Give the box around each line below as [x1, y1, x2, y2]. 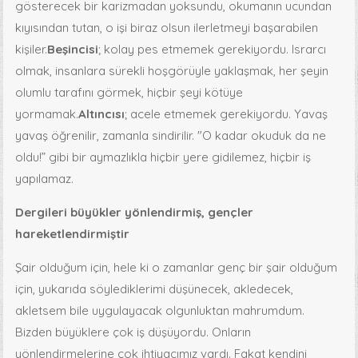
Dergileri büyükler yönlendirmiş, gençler [15, 204, 254, 220]
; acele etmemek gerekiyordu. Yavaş [125, 105, 328, 121]
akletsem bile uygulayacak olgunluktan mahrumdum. [15, 302, 305, 318]
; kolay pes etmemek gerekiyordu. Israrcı [98, 41, 327, 57]
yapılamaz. [15, 170, 74, 186]
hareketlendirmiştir [15, 225, 130, 241]
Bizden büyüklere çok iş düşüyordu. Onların [15, 324, 252, 340]
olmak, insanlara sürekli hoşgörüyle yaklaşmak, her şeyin [15, 62, 329, 78]
